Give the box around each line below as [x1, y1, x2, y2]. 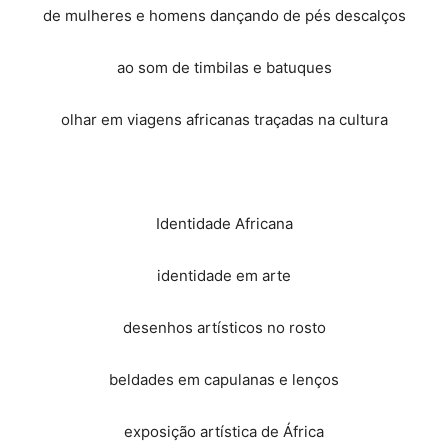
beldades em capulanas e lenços [109, 370, 339, 389]
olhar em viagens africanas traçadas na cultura [60, 110, 388, 129]
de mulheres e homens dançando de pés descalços [42, 6, 406, 25]
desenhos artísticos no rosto [122, 318, 326, 337]
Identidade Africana [155, 214, 293, 233]
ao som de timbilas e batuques [116, 58, 332, 77]
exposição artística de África [124, 422, 324, 441]
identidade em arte [157, 266, 291, 285]
